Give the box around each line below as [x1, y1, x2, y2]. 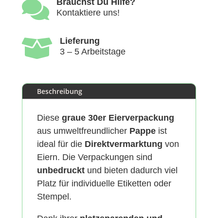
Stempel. [36, 192, 72, 202]
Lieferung [59, 36, 100, 46]
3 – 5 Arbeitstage [59, 47, 126, 57]
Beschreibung [36, 87, 82, 96]
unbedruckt [36, 165, 85, 176]
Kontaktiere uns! [56, 8, 120, 18]
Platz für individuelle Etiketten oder [36, 179, 171, 189]
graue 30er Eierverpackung [61, 113, 174, 123]
